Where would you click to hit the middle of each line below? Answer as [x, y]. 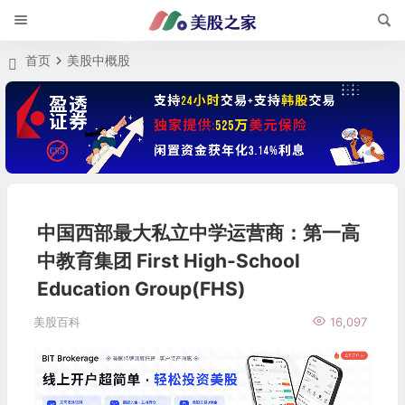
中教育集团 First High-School [168, 261]
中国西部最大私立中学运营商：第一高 [198, 233]
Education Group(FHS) [141, 289]
